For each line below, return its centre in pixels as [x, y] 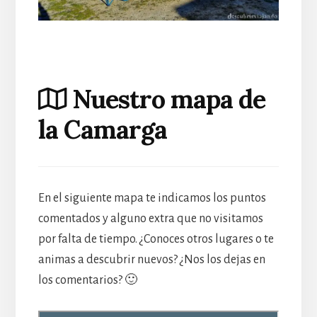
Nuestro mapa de [166, 99]
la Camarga [102, 130]
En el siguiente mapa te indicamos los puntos [152, 198]
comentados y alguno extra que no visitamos [150, 218]
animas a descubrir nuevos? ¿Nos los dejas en [151, 259]
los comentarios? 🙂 [87, 280]
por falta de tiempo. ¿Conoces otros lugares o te [156, 239]
